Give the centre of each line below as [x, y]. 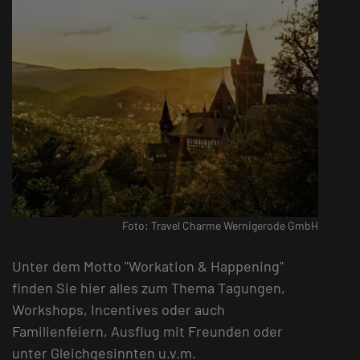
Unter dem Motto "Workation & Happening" [148, 266]
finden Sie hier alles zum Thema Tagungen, [149, 288]
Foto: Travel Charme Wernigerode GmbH [220, 226]
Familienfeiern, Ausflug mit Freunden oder [147, 331]
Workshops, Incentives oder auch [119, 310]
